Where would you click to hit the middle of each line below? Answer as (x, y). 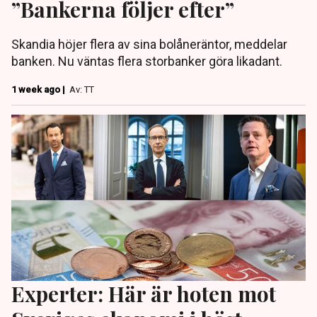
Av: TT (82, 90)
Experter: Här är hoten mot (144, 293)
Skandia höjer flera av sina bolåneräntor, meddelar (149, 45)
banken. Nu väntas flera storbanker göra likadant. (147, 62)
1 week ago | (39, 90)
